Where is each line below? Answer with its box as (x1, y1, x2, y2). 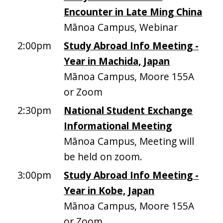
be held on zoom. (64, 150, 143, 164)
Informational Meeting (64, 119, 172, 133)
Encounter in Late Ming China (64, 5, 203, 19)
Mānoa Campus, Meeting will (64, 134, 195, 148)
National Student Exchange (64, 104, 193, 117)
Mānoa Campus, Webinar (64, 20, 178, 34)
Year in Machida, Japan (64, 54, 170, 68)
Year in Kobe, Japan (64, 184, 155, 198)
